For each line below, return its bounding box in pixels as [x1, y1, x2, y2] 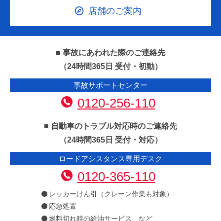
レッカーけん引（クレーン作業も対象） [49, 190, 173, 198]
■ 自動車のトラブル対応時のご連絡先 [44, 122, 177, 131]
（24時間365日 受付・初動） [59, 62, 162, 71]
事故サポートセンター [74, 81, 147, 90]
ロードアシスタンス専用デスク [59, 154, 162, 163]
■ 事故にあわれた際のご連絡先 [56, 48, 165, 57]
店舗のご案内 [88, 6, 142, 16]
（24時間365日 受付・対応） [59, 136, 162, 145]
